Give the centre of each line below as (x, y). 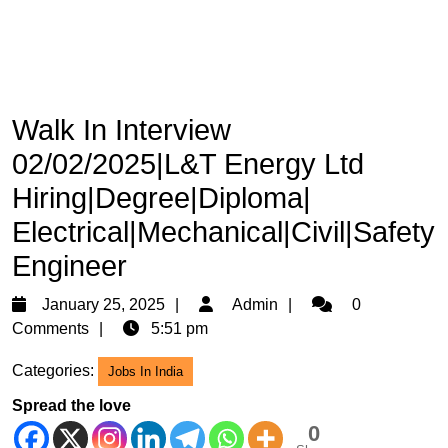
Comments (50, 328)
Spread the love (71, 405)
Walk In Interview (121, 130)
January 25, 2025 (103, 304)
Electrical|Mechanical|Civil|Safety (223, 232)
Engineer (69, 266)
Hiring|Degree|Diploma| (161, 198)
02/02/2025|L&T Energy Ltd (188, 164)
